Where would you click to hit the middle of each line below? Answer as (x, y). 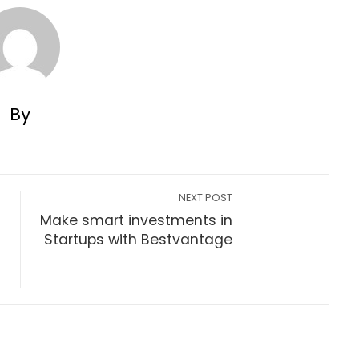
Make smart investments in (137, 220)
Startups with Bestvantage (139, 240)
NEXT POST (206, 198)
